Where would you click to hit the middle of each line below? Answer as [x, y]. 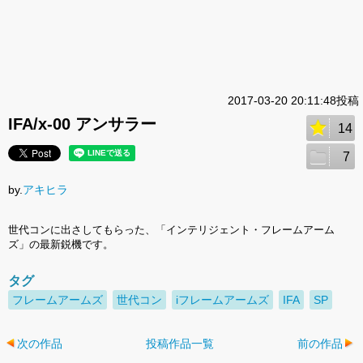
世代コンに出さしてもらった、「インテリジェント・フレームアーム [171, 230]
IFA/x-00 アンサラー [82, 124]
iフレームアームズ [222, 300]
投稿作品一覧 [179, 344]
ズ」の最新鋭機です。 [61, 245]
